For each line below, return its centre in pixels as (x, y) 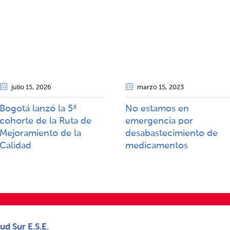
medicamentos (157, 146)
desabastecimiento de (171, 134)
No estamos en (157, 109)
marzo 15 (151, 88)
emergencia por (159, 121)
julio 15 (22, 88)
